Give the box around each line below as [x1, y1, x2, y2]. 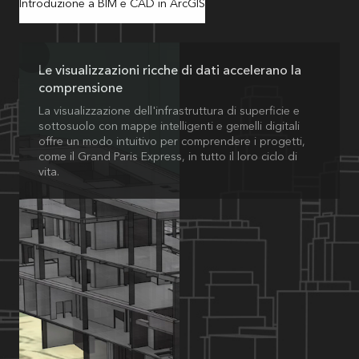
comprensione [38, 76, 123, 99]
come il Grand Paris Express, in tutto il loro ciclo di [38, 146, 297, 167]
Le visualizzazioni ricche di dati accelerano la [38, 58, 301, 82]
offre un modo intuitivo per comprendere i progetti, [38, 131, 305, 151]
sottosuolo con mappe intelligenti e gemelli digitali [38, 115, 300, 136]
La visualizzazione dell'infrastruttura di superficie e [38, 100, 300, 121]
